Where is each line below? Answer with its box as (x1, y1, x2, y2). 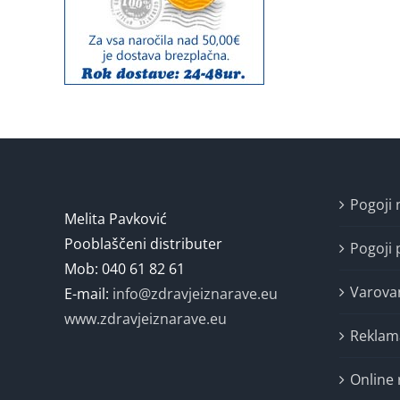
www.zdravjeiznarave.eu (64, 309, 227, 329)
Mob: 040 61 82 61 (64, 259, 185, 279)
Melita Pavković (64, 209, 167, 229)
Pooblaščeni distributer (64, 234, 222, 254)
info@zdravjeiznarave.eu (112, 284, 278, 304)
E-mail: (64, 284, 112, 304)
